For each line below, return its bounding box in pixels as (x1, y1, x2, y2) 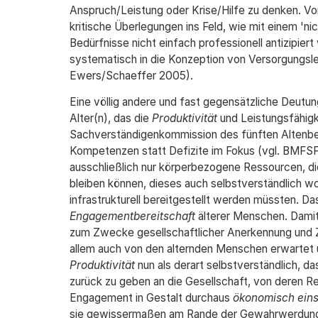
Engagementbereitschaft (69, 209, 195, 223)
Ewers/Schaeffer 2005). (69, 69, 193, 82)
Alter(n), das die (69, 111, 152, 125)
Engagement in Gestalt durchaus (69, 291, 233, 305)
